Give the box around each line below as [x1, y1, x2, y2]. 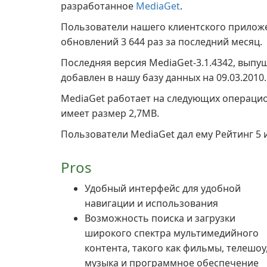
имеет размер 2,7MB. [61, 107, 159, 120]
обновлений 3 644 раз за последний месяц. [61, 35, 262, 48]
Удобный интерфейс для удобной [85, 182, 241, 195]
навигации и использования [85, 197, 218, 210]
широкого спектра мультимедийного [85, 226, 259, 240]
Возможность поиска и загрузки [85, 212, 235, 225]
